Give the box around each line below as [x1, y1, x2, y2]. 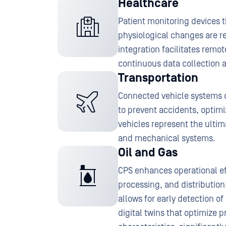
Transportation [118, 71, 198, 85]
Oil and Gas [118, 146, 178, 159]
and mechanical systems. [118, 133, 217, 144]
